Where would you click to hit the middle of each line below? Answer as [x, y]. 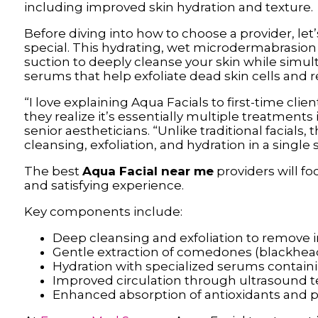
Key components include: [103, 211]
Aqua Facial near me [148, 171]
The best [53, 171]
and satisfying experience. [104, 185]
